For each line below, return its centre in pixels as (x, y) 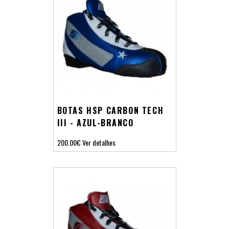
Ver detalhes (99, 142)
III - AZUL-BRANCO (95, 122)
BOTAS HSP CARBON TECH (110, 110)
